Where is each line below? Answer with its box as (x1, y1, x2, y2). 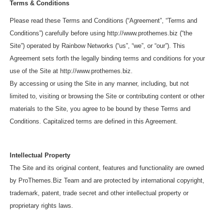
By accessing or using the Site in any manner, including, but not (10, 80, 189, 87)
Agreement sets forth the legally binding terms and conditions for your (10, 55, 205, 62)
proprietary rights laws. (10, 202, 73, 209)
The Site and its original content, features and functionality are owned (10, 164, 204, 171)
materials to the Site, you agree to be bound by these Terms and (10, 105, 190, 112)
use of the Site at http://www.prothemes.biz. (10, 67, 133, 75)
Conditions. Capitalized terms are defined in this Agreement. (10, 118, 178, 125)
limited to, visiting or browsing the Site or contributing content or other (10, 93, 204, 100)
